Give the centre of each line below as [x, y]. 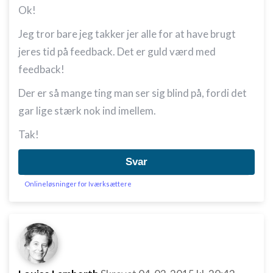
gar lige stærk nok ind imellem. [87, 111]
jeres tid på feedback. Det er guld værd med [117, 51]
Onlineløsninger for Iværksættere [78, 184]
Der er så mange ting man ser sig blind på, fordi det [133, 93]
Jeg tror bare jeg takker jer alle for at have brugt [127, 34]
